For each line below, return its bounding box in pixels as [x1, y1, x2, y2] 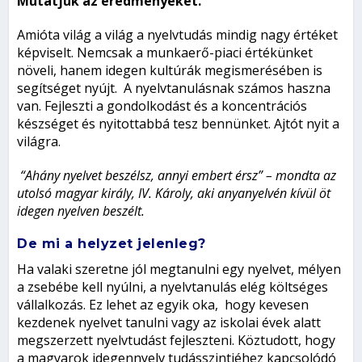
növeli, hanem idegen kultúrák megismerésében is [17, 61, 323, 80]
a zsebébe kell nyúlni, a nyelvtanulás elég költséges [17, 278, 329, 297]
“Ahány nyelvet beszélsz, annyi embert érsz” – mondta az [17, 166, 337, 185]
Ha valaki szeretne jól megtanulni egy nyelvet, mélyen [17, 260, 342, 279]
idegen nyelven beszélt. [17, 202, 149, 221]
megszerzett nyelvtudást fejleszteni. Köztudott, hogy [17, 331, 336, 350]
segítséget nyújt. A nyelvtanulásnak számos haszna [17, 79, 331, 98]
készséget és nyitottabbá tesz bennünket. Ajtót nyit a [17, 115, 340, 133]
